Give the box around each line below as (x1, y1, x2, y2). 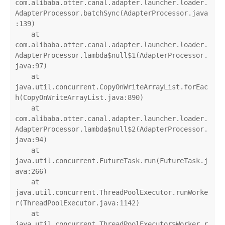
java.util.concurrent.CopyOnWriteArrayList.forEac (15, 83, 208, 91)
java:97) (15, 62, 47, 70)
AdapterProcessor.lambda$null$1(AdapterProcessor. (15, 51, 208, 60)
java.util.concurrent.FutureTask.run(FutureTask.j (15, 157, 208, 165)
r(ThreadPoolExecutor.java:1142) (15, 199, 140, 207)
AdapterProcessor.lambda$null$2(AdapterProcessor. (15, 125, 208, 134)
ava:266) (15, 167, 47, 176)
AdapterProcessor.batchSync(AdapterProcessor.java (15, 9, 208, 18)
